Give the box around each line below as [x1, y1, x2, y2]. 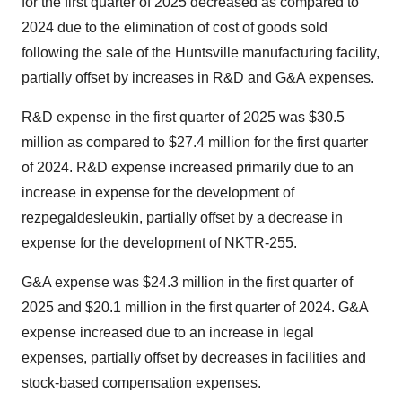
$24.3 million [143, 275, 224, 290]
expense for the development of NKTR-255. [22, 235, 297, 250]
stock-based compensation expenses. [22, 375, 261, 390]
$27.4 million [169, 135, 250, 150]
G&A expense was [22, 275, 143, 290]
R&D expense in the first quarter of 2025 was [22, 109, 309, 125]
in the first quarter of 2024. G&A [167, 300, 368, 315]
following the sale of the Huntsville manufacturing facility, [22, 45, 380, 60]
